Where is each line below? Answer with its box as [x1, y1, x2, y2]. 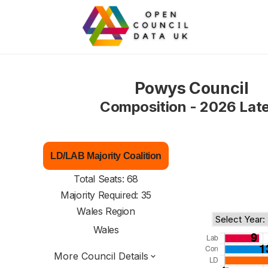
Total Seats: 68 [74, 173, 138, 185]
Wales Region [77, 205, 135, 217]
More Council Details [54, 250, 148, 262]
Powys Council [134, 78, 249, 98]
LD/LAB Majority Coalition [50, 151, 162, 161]
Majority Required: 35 [60, 189, 151, 201]
